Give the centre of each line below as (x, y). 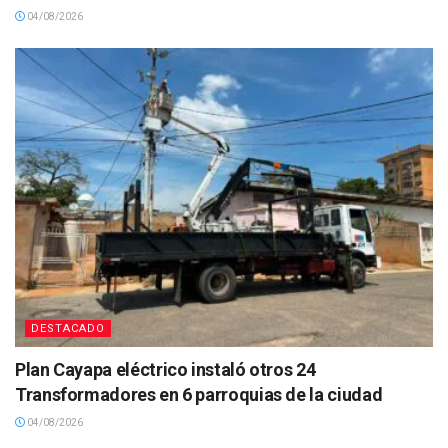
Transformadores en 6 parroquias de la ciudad (199, 395)
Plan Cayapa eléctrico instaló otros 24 (165, 370)
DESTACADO (68, 329)
